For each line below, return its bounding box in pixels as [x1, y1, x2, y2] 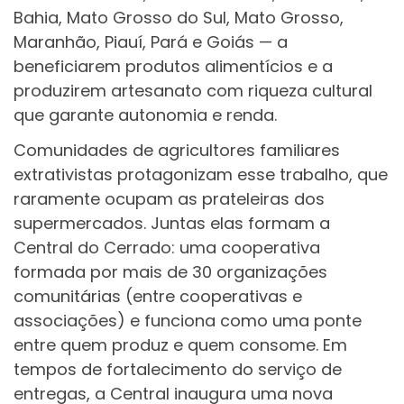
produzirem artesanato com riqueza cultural [14, 78, 372, 102]
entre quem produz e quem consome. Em [14, 334, 347, 357]
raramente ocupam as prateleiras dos [14, 188, 325, 211]
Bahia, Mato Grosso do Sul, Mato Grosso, [14, 5, 344, 29]
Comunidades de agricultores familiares [14, 139, 340, 162]
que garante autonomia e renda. [14, 103, 277, 126]
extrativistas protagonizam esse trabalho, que [14, 163, 388, 187]
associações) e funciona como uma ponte [14, 309, 362, 333]
